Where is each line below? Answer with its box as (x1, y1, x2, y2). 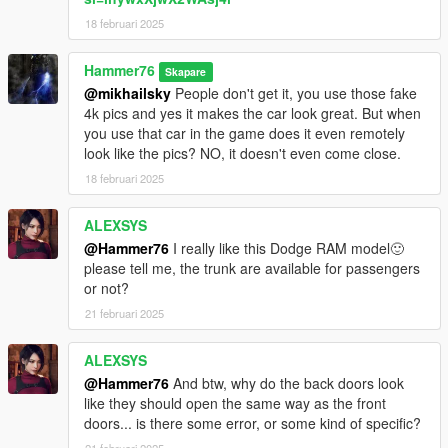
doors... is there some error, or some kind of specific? (84, 413, 421, 434)
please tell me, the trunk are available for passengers (84, 258, 420, 279)
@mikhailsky (84, 83, 171, 104)
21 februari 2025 (85, 305, 164, 322)
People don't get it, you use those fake (171, 83, 417, 104)
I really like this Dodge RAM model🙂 (169, 238, 404, 259)
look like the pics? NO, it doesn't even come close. (84, 143, 401, 164)
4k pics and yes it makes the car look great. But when (84, 103, 421, 124)
